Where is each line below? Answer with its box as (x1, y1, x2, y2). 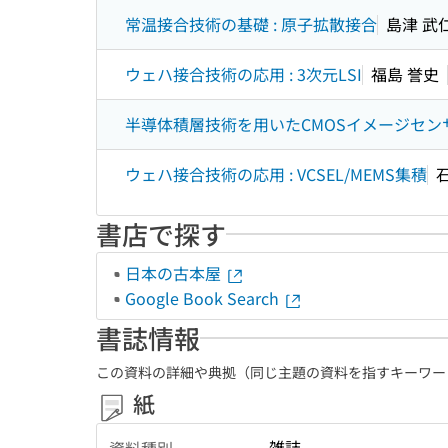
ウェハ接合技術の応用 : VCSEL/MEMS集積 (125, 162, 427, 186)
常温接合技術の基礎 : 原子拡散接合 (125, 12, 377, 36)
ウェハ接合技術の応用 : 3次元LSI (125, 62, 362, 86)
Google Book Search (125, 286, 283, 310)
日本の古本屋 (125, 261, 225, 285)
